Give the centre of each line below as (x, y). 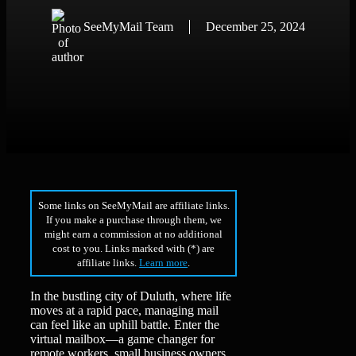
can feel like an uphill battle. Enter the (125, 325)
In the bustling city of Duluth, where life (131, 296)
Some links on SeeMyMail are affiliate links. (133, 205)
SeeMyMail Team (128, 27)
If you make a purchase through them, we (133, 219)
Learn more (164, 262)
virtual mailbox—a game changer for (122, 339)
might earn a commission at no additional (134, 234)
